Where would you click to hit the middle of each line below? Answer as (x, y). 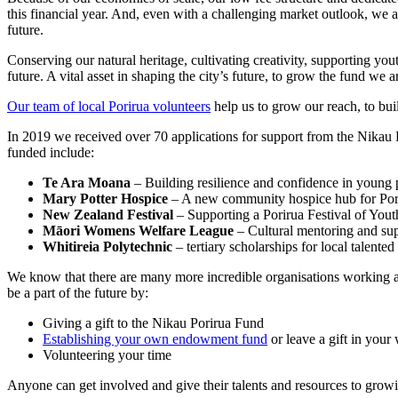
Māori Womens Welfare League (140, 230)
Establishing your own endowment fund (155, 338)
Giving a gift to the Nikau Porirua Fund (153, 322)
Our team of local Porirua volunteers (109, 106)
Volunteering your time (107, 354)
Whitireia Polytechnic (107, 246)
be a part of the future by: (78, 292)
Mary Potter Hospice (107, 198)
